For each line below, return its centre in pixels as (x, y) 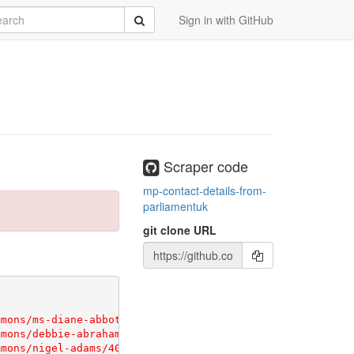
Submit (151, 19)
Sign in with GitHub (226, 20)
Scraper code (204, 166)
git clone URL (180, 230)
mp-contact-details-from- (205, 190)
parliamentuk (175, 206)
